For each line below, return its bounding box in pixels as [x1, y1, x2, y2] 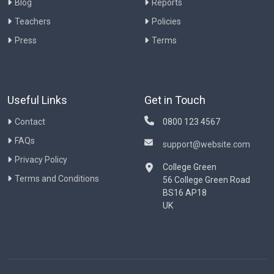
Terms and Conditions [15, 174, 99, 183]
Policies [152, 17, 181, 26]
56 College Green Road [163, 175, 250, 185]
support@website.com [163, 139, 250, 149]
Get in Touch [144, 94, 206, 106]
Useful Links [7, 94, 67, 106]
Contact [15, 117, 45, 127]
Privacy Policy [15, 155, 67, 165]
